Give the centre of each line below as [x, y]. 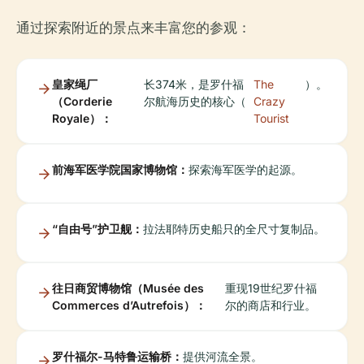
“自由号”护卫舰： [97, 228]
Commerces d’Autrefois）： [129, 305]
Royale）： [82, 118]
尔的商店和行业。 [271, 305]
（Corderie [82, 101]
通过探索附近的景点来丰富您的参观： [134, 27]
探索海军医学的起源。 [245, 169]
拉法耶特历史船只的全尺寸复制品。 [234, 228]
